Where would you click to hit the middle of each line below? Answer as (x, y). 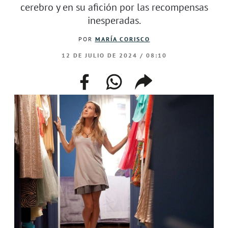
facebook (98, 78)
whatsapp (129, 78)
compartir (159, 78)
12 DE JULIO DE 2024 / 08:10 (114, 55)
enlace (151, 90)
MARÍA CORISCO (122, 39)
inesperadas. (114, 20)
